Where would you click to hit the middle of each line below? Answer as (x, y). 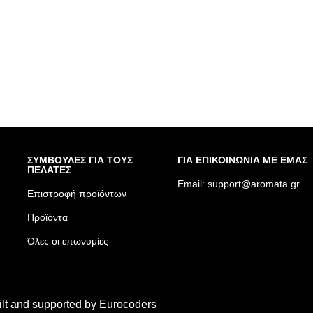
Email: (192, 183)
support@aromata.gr (254, 183)
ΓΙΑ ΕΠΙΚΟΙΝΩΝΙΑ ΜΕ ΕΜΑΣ (242, 160)
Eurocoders (128, 305)
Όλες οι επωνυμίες (68, 241)
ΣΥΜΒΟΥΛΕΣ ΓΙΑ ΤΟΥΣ (80, 160)
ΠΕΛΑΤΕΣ (49, 169)
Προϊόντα (48, 217)
